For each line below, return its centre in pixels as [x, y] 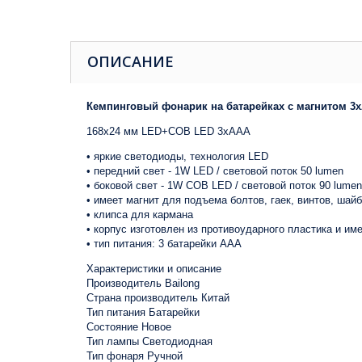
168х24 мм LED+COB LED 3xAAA [168, 131]
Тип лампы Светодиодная [149, 341]
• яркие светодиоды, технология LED [177, 156]
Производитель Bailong [143, 283]
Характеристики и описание [154, 269]
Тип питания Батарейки [143, 312]
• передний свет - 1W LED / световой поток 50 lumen [215, 171]
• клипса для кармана [140, 215]
